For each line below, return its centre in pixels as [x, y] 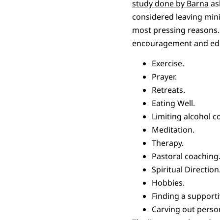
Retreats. [168, 90]
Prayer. [164, 77]
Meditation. [173, 130]
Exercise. [168, 64]
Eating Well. [173, 103]
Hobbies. [168, 183]
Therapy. [167, 143]
